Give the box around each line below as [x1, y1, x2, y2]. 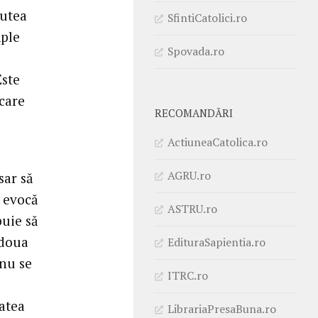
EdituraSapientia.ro [168, 234, 265, 250]
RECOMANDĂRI [155, 106, 233, 120]
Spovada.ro [168, 43, 224, 59]
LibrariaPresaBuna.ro [168, 300, 276, 317]
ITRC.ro [168, 267, 208, 283]
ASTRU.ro [168, 200, 217, 216]
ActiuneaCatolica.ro [168, 133, 268, 150]
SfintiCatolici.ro [168, 9, 247, 26]
